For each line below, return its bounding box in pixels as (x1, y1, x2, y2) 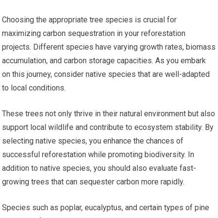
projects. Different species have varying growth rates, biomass (2, 42, 216, 52)
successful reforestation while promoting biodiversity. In (2, 150, 195, 160)
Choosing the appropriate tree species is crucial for (2, 15, 177, 25)
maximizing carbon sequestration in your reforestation (2, 29, 186, 38)
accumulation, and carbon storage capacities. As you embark (2, 56, 206, 66)
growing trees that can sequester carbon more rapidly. (2, 177, 185, 187)
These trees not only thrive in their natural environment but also (2, 109, 216, 119)
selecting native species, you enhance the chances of (2, 136, 184, 146)
